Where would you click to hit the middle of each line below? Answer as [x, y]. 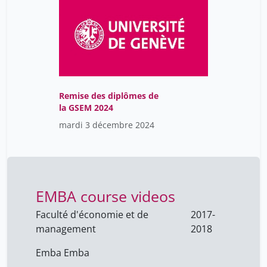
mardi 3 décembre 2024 [107, 125]
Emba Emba [63, 253]
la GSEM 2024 [86, 108]
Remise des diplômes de [109, 96]
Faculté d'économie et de [92, 215]
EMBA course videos [105, 196]
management [66, 229]
